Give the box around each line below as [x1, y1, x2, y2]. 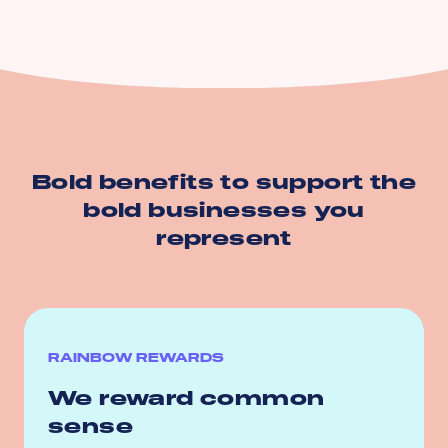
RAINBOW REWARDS [48, 349, 224, 366]
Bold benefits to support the [31, 167, 417, 196]
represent [156, 223, 292, 252]
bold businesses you [83, 195, 365, 224]
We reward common [48, 383, 325, 412]
